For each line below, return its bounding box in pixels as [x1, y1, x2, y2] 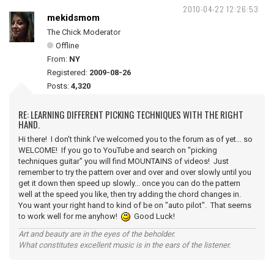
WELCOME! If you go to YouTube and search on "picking [18, 146, 217, 155]
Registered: [47, 68, 89, 77]
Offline [56, 41, 79, 50]
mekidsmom [47, 12, 100, 23]
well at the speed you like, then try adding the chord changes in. [18, 190, 243, 199]
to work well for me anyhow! [18, 212, 121, 221]
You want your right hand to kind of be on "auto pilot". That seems [18, 201, 251, 210]
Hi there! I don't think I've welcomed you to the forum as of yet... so [18, 135, 253, 144]
